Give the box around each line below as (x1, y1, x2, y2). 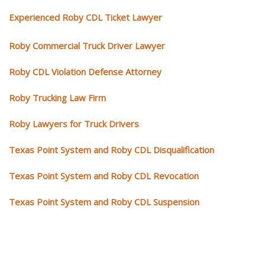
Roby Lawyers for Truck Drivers (9, 117, 139, 130)
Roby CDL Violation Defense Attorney (9, 65, 161, 77)
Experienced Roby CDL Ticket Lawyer (9, 11, 162, 23)
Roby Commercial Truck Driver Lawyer (9, 39, 165, 51)
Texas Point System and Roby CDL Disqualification (9, 143, 214, 156)
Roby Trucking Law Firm (9, 91, 106, 104)
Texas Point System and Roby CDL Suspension (9, 195, 199, 208)
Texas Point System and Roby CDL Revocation (9, 169, 199, 182)
